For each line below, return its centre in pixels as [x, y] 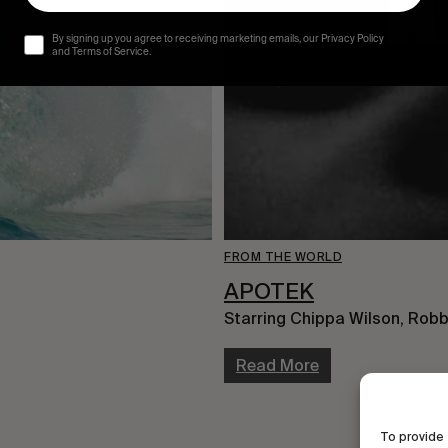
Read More [277, 365]
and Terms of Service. [101, 51]
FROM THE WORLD [283, 256]
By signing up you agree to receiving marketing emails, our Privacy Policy [218, 38]
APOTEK [269, 290]
